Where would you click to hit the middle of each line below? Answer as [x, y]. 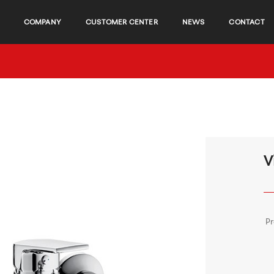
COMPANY [43, 22]
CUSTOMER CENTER [122, 22]
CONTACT [247, 22]
